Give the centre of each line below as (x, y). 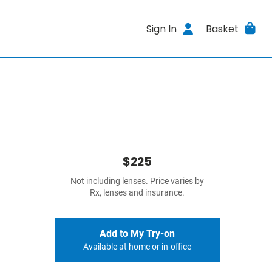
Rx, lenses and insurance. (137, 193)
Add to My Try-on (137, 233)
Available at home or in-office (137, 247)
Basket (222, 29)
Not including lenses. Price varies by (137, 181)
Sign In (162, 29)
